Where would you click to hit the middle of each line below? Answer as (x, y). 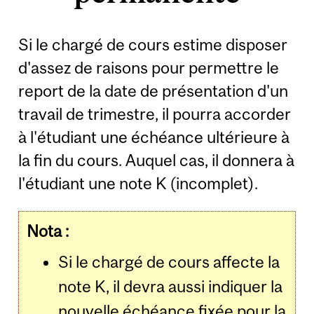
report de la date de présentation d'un (153, 91)
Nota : (48, 231)
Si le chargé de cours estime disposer (153, 45)
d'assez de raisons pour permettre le (149, 68)
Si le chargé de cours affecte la (169, 262)
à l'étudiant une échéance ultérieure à (154, 137)
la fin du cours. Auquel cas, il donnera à (157, 161)
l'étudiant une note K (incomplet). (138, 184)
